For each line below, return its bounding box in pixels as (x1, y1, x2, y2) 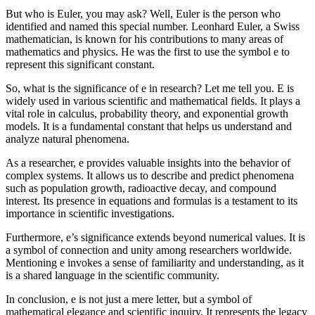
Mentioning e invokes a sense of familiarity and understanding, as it (6, 257, 304, 269)
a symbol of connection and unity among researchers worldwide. (6, 244, 292, 257)
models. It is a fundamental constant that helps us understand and (6, 120, 292, 133)
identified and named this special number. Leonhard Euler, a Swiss (6, 20, 300, 33)
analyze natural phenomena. (6, 133, 129, 146)
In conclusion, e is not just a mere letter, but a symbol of (6, 293, 252, 306)
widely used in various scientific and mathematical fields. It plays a (6, 95, 300, 108)
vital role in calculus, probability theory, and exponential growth (6, 108, 288, 120)
